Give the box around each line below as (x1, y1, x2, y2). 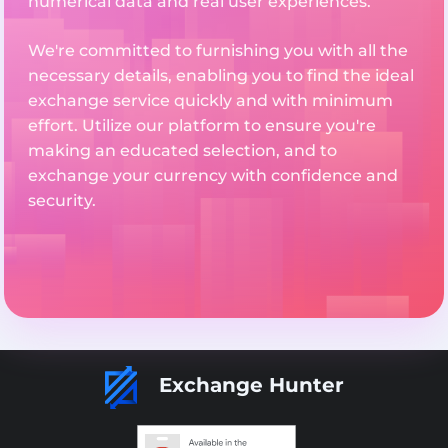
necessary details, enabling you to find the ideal (28, 65, 414, 85)
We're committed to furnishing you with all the (28, 40, 408, 60)
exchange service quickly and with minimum (28, 90, 393, 110)
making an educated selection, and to (28, 140, 337, 160)
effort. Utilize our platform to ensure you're (28, 115, 376, 135)
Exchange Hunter (152, 373, 344, 398)
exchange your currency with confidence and (28, 165, 398, 185)
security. (28, 190, 96, 210)
